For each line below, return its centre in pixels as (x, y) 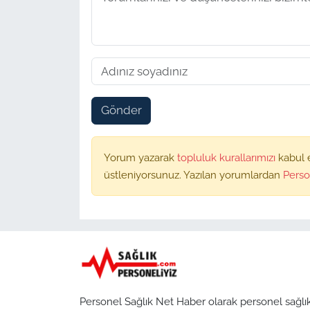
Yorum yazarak (140, 157)
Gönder (121, 110)
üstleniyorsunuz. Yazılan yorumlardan (193, 174)
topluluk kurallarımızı (227, 157)
